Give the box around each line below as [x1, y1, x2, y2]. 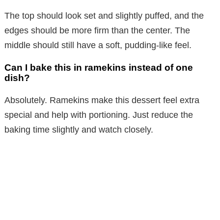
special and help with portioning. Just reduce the [4, 110, 193, 120]
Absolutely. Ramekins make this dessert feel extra [4, 95, 199, 105]
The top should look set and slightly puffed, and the [4, 10, 204, 21]
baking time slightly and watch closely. [4, 124, 153, 135]
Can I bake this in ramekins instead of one [4, 62, 193, 73]
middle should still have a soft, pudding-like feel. [4, 40, 192, 50]
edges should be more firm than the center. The [4, 25, 190, 35]
